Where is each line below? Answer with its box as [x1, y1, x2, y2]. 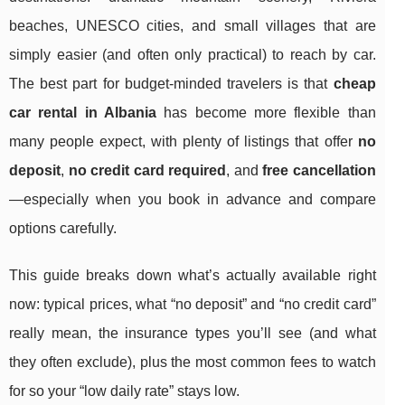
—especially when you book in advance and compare [9, 192, 376, 208]
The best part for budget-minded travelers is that [9, 76, 334, 92]
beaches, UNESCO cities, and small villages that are [9, 18, 376, 34]
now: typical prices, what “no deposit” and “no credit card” [9, 297, 376, 313]
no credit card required [68, 163, 227, 179]
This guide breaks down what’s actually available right [9, 268, 376, 284]
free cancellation [262, 163, 376, 179]
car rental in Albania [9, 105, 156, 121]
